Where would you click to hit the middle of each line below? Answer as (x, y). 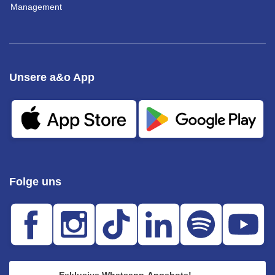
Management (36, 7)
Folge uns (35, 182)
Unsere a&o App (52, 77)
